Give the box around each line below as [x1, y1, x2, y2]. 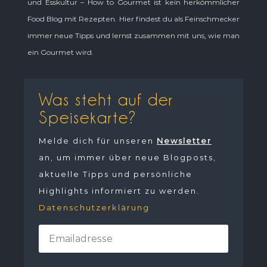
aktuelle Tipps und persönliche [39, 169, 193, 179]
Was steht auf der [39, 91, 173, 109]
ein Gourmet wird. [27, 48, 94, 57]
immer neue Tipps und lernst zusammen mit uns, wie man [27, 31, 240, 41]
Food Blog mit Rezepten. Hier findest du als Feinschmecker [27, 14, 240, 24]
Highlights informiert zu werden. [39, 186, 200, 196]
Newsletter [157, 136, 212, 146]
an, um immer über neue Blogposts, [39, 153, 216, 163]
